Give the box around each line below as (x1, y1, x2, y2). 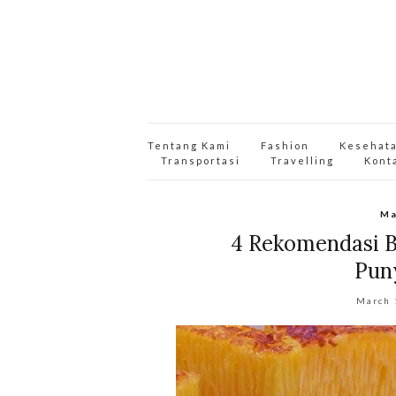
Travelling (270, 155, 334, 166)
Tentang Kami (148, 140, 231, 151)
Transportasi (161, 155, 240, 166)
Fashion (261, 140, 309, 151)
